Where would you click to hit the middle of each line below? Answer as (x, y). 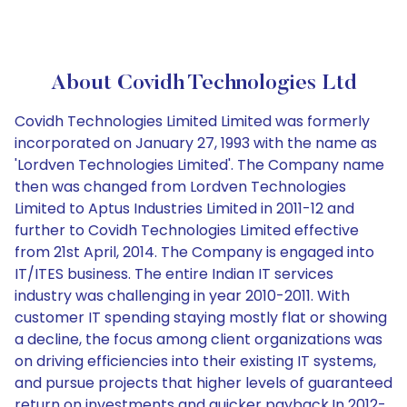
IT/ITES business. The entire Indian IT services (174, 274)
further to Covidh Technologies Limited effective (187, 230)
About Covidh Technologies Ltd (203, 84)
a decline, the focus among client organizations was (199, 339)
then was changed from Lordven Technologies (180, 187)
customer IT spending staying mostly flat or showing (201, 318)
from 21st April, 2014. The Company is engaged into (194, 252)
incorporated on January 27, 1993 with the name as (196, 143)
